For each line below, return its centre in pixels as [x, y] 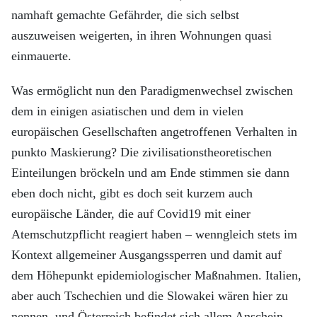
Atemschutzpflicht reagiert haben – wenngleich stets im [154, 234]
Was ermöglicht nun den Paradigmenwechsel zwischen [152, 91]
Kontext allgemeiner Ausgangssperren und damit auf [146, 255]
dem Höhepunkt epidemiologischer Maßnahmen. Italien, [156, 275]
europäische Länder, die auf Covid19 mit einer [131, 214]
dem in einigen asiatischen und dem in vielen [127, 111]
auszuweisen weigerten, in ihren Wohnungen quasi [142, 35]
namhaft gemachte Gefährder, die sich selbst [125, 15]
